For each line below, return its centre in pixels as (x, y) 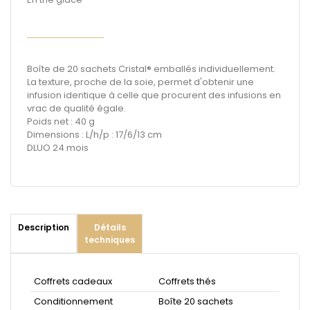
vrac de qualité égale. (76, 108)
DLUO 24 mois (58, 148)
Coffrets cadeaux (73, 281)
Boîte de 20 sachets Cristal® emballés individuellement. (151, 69)
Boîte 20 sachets (196, 301)
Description (44, 227)
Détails (110, 227)
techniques (110, 240)
